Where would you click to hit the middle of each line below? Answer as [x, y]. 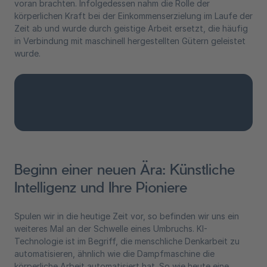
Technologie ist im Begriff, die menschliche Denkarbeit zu [127, 241]
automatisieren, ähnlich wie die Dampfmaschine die [114, 254]
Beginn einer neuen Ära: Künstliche [125, 169]
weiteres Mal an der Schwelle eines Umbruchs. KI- [111, 229]
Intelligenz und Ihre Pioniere [101, 187]
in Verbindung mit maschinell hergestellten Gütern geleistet [130, 41]
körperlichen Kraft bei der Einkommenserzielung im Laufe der [133, 16]
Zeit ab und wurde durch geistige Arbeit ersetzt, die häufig [131, 28]
